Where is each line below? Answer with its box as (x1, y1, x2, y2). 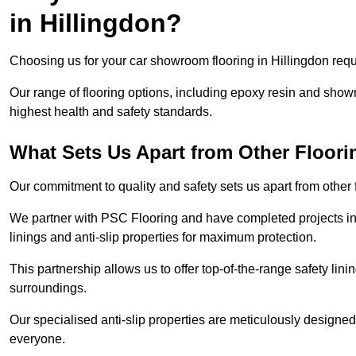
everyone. (10, 332, 68, 346)
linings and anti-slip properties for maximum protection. (10, 230, 316, 245)
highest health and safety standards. (10, 105, 212, 119)
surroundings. (10, 281, 90, 296)
